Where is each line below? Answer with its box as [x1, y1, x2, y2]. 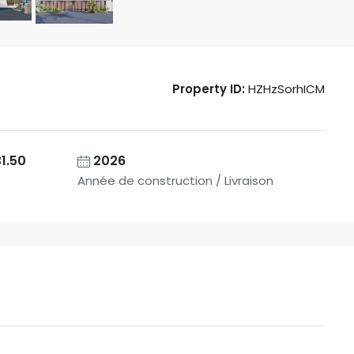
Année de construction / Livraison [77, 172, 273, 190]
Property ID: [172, 81, 245, 98]
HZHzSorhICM [245, 81, 325, 98]
